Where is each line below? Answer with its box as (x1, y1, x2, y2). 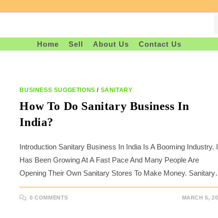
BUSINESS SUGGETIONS (19, 87, 95, 94)
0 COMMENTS (29, 195, 68, 201)
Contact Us (138, 40, 182, 48)
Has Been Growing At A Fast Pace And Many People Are (19, 156, 200, 164)
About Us (92, 40, 129, 48)
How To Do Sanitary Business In (19, 100, 189, 113)
